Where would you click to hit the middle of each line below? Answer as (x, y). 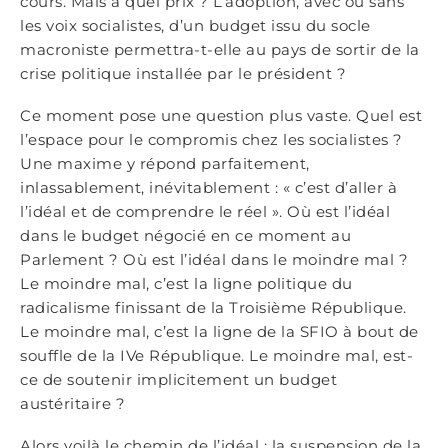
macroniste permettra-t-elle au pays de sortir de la (220, 49)
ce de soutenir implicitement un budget (178, 379)
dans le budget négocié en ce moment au (185, 235)
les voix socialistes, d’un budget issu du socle (195, 25)
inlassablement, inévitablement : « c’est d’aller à (208, 187)
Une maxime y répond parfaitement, (165, 163)
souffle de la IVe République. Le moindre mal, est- (216, 355)
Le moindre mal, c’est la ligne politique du (186, 283)
